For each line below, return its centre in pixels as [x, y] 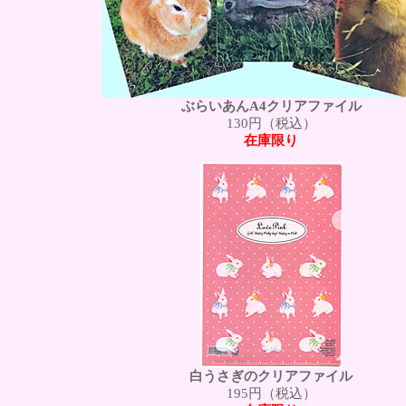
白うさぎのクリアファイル [271, 377]
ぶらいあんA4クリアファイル [271, 106]
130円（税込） [271, 123]
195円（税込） [271, 394]
